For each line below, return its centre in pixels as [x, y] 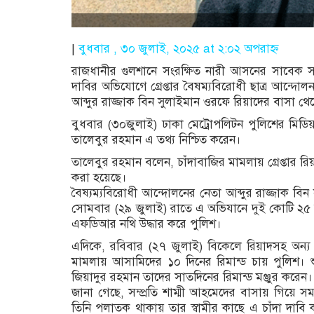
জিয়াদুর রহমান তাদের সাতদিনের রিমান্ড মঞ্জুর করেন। [192, 277]
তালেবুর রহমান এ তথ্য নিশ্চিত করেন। [156, 139]
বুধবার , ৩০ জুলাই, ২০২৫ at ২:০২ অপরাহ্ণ [179, 48]
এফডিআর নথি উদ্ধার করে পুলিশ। [146, 224]
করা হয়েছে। [99, 177]
